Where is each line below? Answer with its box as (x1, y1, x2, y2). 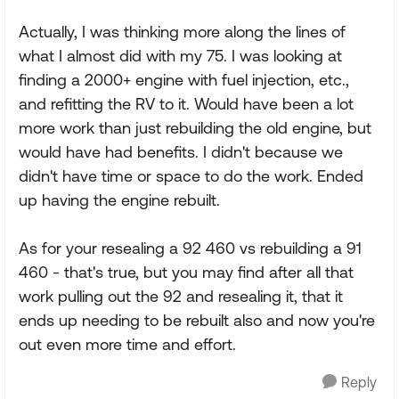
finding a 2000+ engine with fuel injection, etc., (19, 70, 349, 89)
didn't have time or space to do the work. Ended (19, 167, 363, 185)
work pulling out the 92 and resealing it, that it (19, 287, 343, 305)
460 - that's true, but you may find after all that (19, 263, 354, 281)
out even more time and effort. (19, 335, 236, 354)
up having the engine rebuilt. (19, 191, 220, 209)
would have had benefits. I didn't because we (19, 142, 343, 161)
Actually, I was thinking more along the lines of (19, 22, 346, 41)
